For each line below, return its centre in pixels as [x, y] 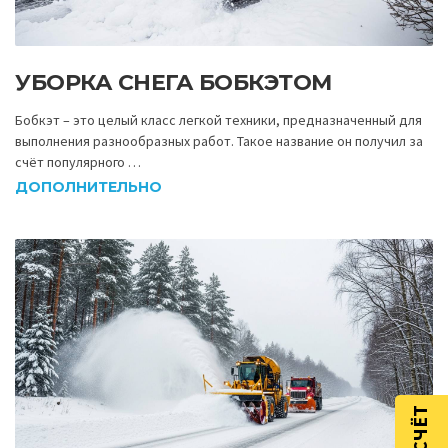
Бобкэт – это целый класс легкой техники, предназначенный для [218, 119]
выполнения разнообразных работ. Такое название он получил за [219, 140]
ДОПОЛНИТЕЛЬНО [88, 187]
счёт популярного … [78, 161]
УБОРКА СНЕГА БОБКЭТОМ [173, 82]
